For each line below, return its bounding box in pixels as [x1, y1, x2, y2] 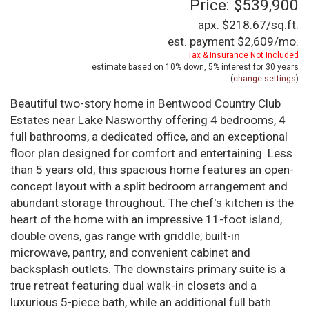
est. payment [168, 34, 237, 49]
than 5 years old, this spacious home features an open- [10, 163, 294, 177]
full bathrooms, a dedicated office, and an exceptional [10, 130, 288, 144]
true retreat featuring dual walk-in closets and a [10, 279, 257, 293]
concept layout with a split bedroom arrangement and [10, 179, 288, 194]
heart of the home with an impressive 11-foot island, [10, 212, 282, 227]
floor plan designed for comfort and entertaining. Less [10, 146, 292, 161]
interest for [219, 62, 266, 72]
